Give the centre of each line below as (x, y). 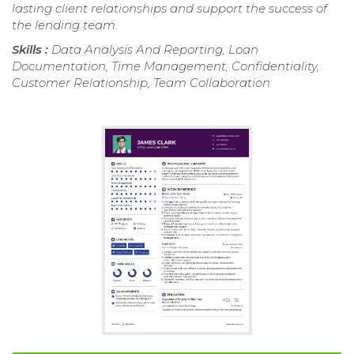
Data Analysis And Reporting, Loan (155, 49)
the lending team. (65, 24)
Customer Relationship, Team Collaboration (141, 82)
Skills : (32, 49)
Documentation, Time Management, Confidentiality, (166, 66)
